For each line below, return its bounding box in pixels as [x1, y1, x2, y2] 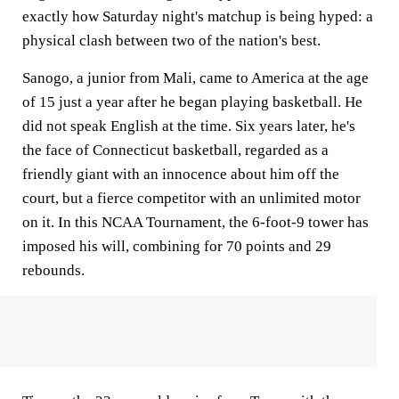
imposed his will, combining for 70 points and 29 [22, 238, 331, 255]
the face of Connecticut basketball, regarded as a [22, 142, 329, 159]
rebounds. [22, 262, 85, 279]
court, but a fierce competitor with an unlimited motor [22, 190, 361, 207]
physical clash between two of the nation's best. [22, 32, 321, 49]
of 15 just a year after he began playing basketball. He [22, 94, 362, 110]
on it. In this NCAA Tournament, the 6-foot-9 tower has [22, 214, 369, 231]
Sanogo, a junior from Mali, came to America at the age [22, 69, 369, 86]
